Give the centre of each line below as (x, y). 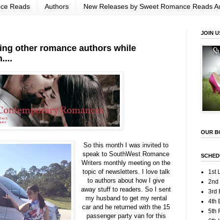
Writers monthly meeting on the (126, 163)
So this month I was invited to (126, 145)
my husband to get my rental (126, 198)
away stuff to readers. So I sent (126, 190)
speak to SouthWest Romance (126, 154)
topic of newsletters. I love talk (126, 172)
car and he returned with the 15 (126, 207)
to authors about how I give (126, 181)
